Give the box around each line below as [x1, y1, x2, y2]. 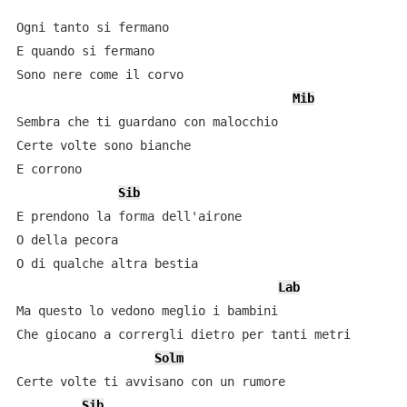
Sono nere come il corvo [15, 67, 184, 82]
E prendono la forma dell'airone [15, 209, 242, 223]
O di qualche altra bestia [15, 256, 198, 271]
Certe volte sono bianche [15, 138, 191, 153]
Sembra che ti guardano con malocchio [15, 114, 300, 129]
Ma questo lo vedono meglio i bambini [15, 303, 278, 318]
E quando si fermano [15, 44, 198, 58]
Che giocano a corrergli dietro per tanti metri [15, 327, 351, 342]
